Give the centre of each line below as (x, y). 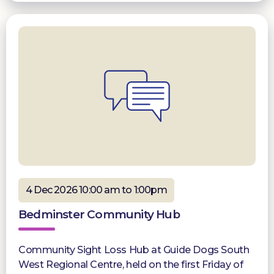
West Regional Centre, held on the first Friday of (131, 265)
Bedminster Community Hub (99, 215)
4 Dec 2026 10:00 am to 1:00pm (96, 190)
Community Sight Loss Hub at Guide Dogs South (134, 250)
